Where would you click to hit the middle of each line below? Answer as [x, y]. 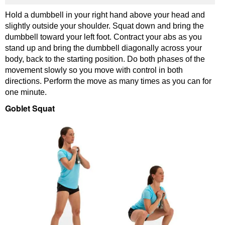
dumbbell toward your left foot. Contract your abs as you [103, 37]
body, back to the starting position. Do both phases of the [105, 59]
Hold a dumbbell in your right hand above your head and [105, 15]
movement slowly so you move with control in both [94, 70]
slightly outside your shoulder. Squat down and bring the [104, 26]
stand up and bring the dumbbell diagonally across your [103, 48]
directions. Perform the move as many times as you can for [108, 81]
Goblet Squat [30, 108]
